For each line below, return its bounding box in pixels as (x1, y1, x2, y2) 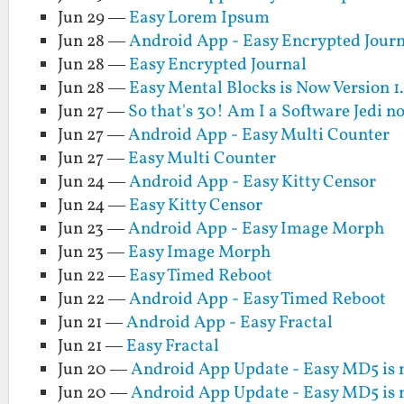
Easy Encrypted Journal (129, 53, 308, 78)
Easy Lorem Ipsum (129, 6, 271, 31)
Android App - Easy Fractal (126, 311, 334, 335)
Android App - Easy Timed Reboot (129, 288, 387, 312)
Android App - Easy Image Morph (128, 217, 385, 242)
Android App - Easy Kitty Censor (129, 170, 377, 195)
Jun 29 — (58, 6, 130, 31)
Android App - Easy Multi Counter (128, 124, 390, 148)
